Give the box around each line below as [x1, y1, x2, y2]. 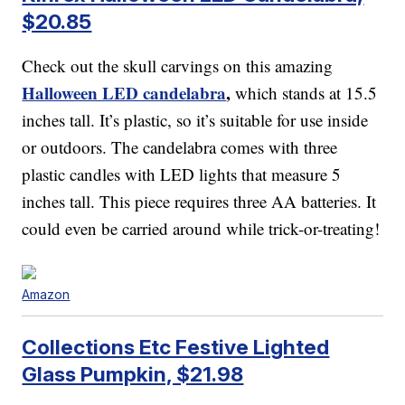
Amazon [22, 286, 71, 302]
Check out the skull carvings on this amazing [22, 53, 334, 77]
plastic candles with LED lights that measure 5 [22, 162, 342, 185]
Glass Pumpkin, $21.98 [22, 361, 244, 386]
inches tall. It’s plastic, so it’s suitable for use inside [22, 108, 369, 131]
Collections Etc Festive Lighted [22, 334, 330, 359]
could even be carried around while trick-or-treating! [22, 216, 381, 240]
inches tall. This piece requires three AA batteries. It [22, 189, 377, 212]
